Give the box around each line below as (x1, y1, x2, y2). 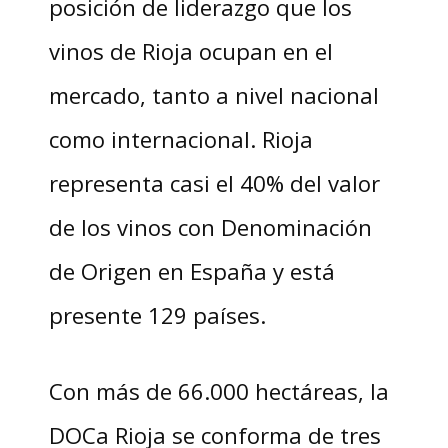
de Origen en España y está (48, 255, 335, 286)
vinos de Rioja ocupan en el (48, 35, 333, 66)
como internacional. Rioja (48, 123, 313, 154)
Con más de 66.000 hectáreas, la (48, 375, 389, 406)
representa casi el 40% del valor (48, 167, 380, 198)
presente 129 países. (48, 299, 278, 330)
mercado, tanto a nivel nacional (48, 79, 379, 110)
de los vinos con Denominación (48, 211, 372, 242)
